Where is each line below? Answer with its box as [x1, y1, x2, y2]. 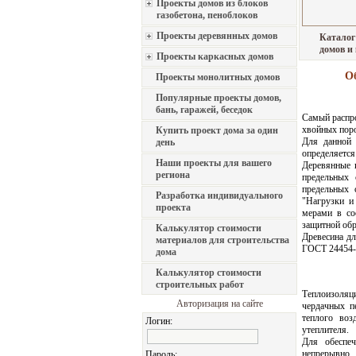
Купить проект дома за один [156, 125, 278, 136]
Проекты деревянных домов [157, 30, 277, 41]
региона [156, 169, 190, 180]
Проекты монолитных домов [156, 72, 280, 83]
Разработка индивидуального [156, 190, 283, 201]
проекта [156, 202, 191, 213]
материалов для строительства [156, 234, 289, 246]
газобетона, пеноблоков [157, 10, 257, 21]
